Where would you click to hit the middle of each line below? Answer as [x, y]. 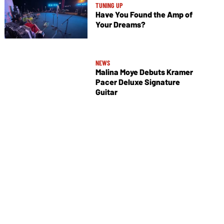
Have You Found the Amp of [144, 14]
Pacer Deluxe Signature [137, 82]
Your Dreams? [120, 24]
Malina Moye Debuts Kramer [144, 72]
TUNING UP [109, 5]
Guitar [106, 92]
